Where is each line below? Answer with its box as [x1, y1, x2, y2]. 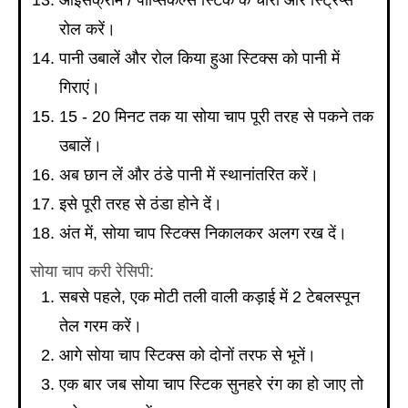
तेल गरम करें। [59, 316, 142, 335]
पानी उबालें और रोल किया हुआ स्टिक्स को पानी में [59, 49, 340, 68]
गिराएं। [59, 78, 100, 97]
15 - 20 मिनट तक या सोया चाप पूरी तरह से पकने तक [59, 107, 373, 127]
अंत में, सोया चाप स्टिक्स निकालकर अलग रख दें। [59, 224, 347, 243]
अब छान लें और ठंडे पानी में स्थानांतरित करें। [59, 166, 319, 185]
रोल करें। [59, 20, 116, 39]
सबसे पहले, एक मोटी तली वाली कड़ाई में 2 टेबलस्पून [59, 287, 360, 306]
